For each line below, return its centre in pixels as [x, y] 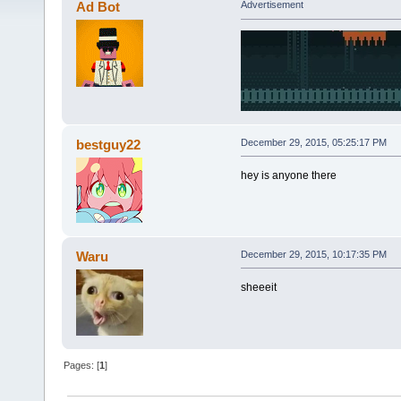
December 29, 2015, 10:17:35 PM [313, 254]
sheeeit [258, 287]
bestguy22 [109, 144]
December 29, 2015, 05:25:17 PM [313, 142]
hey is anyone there [288, 175]
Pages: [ [82, 365]
